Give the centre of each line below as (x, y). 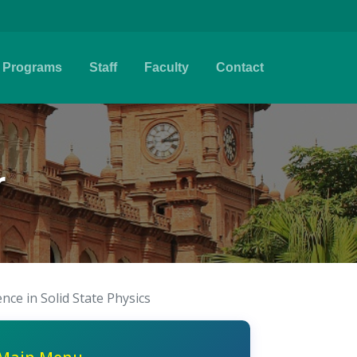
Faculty (167, 67)
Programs (32, 67)
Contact (240, 67)
